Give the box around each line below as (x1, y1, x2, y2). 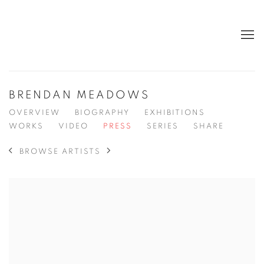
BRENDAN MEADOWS (9, 90, 150, 101)
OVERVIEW (9, 109, 60, 117)
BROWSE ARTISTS (19, 147, 101, 156)
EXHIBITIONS (144, 109, 205, 117)
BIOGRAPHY (75, 109, 130, 117)
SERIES (147, 123, 179, 130)
